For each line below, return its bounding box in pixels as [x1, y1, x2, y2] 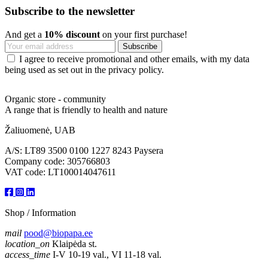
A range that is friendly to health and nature [5, 104, 167, 115]
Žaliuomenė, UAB [5, 124, 75, 135]
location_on [5, 238, 50, 249]
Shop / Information [5, 207, 76, 218]
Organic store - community [5, 93, 106, 104]
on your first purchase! [100, 29, 187, 39]
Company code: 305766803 [5, 156, 110, 166]
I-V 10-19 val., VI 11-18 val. [53, 249, 162, 260]
